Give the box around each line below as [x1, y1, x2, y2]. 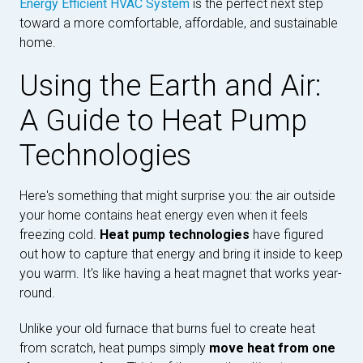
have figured [250, 227, 323, 242]
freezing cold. [19, 227, 100, 242]
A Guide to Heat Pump [19, 104, 307, 138]
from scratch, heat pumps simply [19, 340, 209, 356]
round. [19, 285, 55, 301]
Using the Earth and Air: [19, 69, 321, 103]
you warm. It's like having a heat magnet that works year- [19, 266, 342, 281]
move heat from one [209, 340, 335, 356]
